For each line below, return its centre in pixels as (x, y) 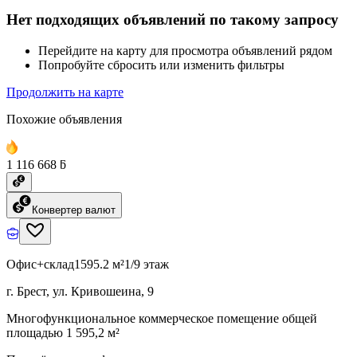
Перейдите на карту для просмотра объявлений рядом (185, 50)
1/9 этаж (147, 264)
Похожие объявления (64, 119)
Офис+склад (40, 264)
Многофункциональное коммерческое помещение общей (162, 318)
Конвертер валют (74, 210)
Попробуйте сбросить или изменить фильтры (161, 65)
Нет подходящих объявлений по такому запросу (173, 20)
